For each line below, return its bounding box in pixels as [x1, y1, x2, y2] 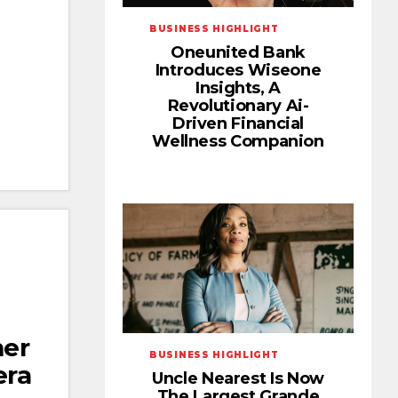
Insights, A [195, 78, 282, 99]
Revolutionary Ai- [167, 96, 309, 116]
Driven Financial [171, 114, 305, 134]
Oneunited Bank [171, 43, 306, 63]
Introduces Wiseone [155, 60, 322, 81]
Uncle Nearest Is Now [152, 369, 324, 389]
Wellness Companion [152, 131, 324, 152]
